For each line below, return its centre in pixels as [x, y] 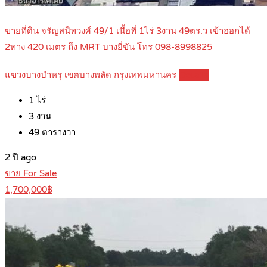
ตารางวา [58, 133]
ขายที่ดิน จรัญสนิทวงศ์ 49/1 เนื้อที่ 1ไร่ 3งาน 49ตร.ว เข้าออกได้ [128, 31]
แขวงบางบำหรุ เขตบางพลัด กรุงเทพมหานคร [91, 75]
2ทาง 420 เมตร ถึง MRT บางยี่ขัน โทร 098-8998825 [108, 47]
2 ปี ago [21, 158]
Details [194, 75]
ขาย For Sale [31, 174]
